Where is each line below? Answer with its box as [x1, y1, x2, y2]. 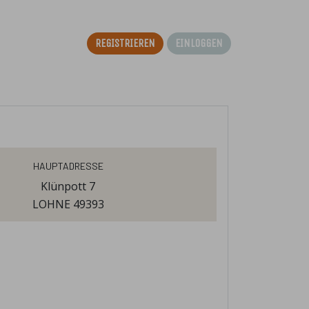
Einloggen [175, 32, 223, 51]
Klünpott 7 [41, 179, 96, 194]
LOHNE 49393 [32, 197, 104, 212]
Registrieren [95, 32, 155, 51]
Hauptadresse [32, 156, 103, 172]
